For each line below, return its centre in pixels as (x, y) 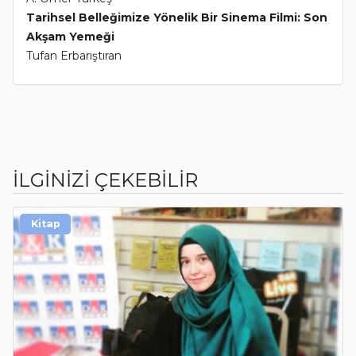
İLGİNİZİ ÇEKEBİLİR (105, 180)
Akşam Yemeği (70, 37)
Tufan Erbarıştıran (74, 56)
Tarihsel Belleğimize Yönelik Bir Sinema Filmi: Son (177, 18)
